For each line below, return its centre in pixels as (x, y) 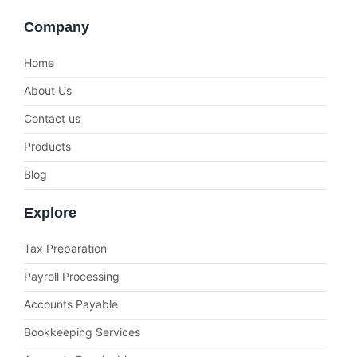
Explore (50, 213)
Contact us (52, 119)
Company (57, 27)
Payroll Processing (72, 277)
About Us (48, 91)
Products (47, 147)
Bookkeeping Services (82, 332)
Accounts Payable (71, 304)
